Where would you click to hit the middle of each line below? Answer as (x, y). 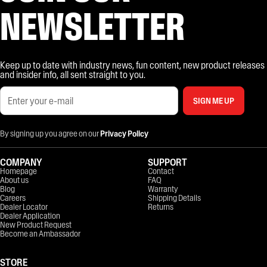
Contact (161, 171)
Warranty (163, 189)
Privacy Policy (124, 133)
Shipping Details (174, 198)
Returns (161, 207)
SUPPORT (167, 162)
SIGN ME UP (214, 100)
